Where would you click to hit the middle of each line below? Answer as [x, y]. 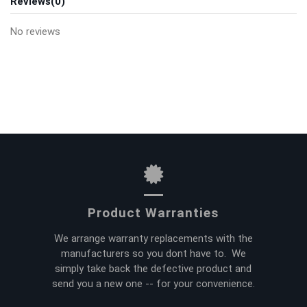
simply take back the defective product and [153, 268]
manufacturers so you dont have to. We [153, 253]
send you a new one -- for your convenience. [153, 283]
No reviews [35, 31]
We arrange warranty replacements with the [153, 238]
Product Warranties [153, 212]
